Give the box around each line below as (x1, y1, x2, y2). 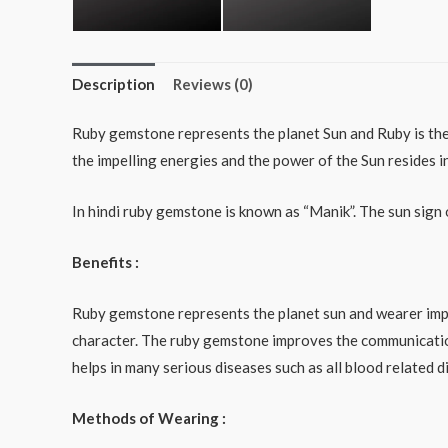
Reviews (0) (173, 74, 253, 93)
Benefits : (72, 253, 139, 271)
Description (72, 74, 155, 93)
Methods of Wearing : (72, 409, 226, 427)
